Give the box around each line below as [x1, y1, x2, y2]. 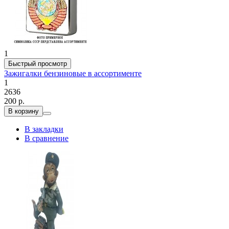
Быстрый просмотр [8, 59, 67, 67]
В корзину [8, 107, 39, 115]
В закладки [25, 124, 63, 133]
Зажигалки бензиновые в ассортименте [4, 68, 142, 78]
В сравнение [25, 133, 68, 143]
